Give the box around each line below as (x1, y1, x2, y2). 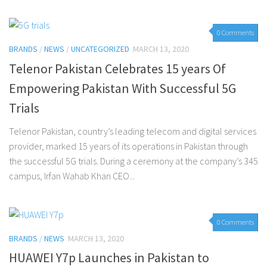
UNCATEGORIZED (71, 44, 129, 55)
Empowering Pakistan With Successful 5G (9, 79, 236, 97)
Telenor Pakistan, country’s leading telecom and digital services (9, 125, 256, 137)
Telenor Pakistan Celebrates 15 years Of (9, 60, 226, 77)
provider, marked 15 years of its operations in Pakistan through (9, 139, 248, 152)
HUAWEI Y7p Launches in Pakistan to (9, 249, 209, 266)
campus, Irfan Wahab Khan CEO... (9, 169, 135, 182)
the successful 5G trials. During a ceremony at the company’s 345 (9, 154, 258, 167)
